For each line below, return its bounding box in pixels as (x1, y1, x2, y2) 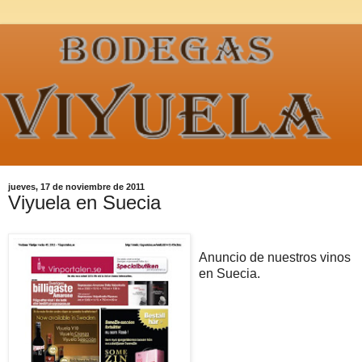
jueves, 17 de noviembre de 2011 (8, 182, 145, 192)
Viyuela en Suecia (8, 192, 161, 214)
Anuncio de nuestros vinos (199, 250, 351, 265)
